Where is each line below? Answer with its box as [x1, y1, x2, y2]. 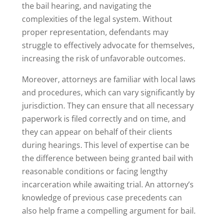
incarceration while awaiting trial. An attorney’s [21, 179, 194, 190]
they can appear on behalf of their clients [21, 127, 172, 138]
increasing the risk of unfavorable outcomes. [21, 53, 185, 64]
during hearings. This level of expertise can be [21, 140, 189, 151]
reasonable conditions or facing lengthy [21, 166, 167, 177]
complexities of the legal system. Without [21, 14, 172, 25]
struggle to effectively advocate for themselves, [21, 40, 195, 51]
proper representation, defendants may [21, 27, 168, 38]
